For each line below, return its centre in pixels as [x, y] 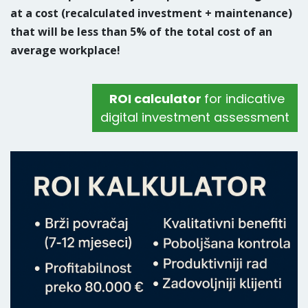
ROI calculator [156, 99]
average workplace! [65, 50]
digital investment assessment [195, 117]
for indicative [244, 99]
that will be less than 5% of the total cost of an [141, 32]
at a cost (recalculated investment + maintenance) [151, 13]
